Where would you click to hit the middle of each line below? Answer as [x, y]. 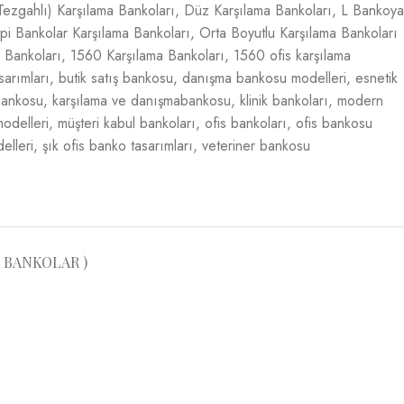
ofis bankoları [246, 123]
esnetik [376, 78]
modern [360, 101]
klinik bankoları [284, 101]
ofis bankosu [334, 123]
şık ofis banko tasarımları [118, 146]
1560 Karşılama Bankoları [147, 55]
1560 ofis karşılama [292, 55]
